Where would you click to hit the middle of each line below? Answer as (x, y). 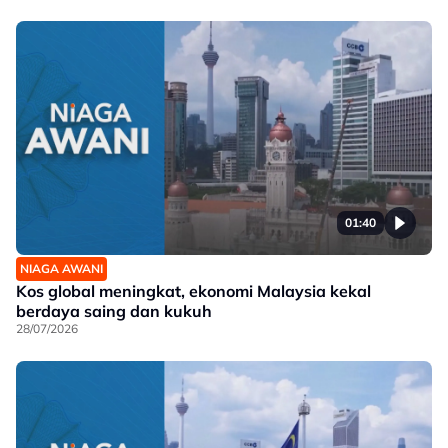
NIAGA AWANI (61, 268)
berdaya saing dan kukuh (114, 311)
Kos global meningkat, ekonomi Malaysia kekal (193, 291)
